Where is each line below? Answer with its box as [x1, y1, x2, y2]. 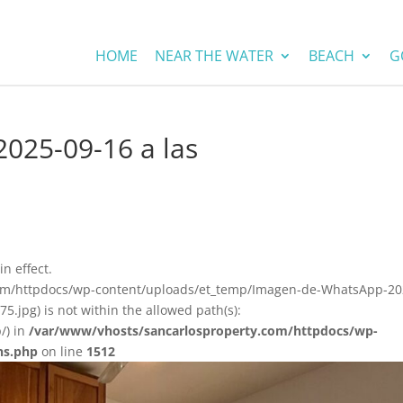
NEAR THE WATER [154, 45, 273, 66]
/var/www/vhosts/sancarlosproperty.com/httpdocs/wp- [29, 322, 379, 339]
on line [38, 343, 87, 360]
